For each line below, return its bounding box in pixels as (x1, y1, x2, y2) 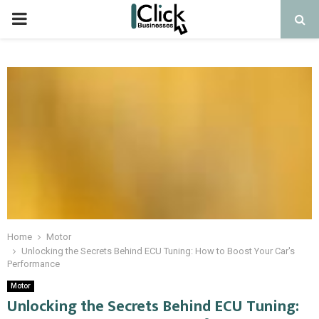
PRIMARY (11, 9, 83, 28)
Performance (7, 258, 60, 269)
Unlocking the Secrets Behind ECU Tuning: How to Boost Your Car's (21, 246, 295, 256)
